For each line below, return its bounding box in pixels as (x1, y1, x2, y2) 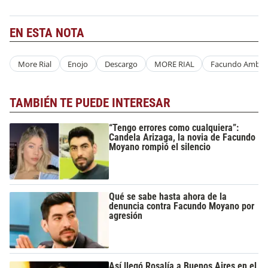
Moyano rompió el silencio (109, 141, 211, 153)
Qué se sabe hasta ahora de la (109, 191, 227, 203)
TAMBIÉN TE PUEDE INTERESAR (10, 96, 170, 111)
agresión (109, 210, 143, 222)
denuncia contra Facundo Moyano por (109, 200, 255, 212)
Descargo (104, 58, 138, 69)
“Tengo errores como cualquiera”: (109, 121, 239, 133)
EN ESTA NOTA (10, 26, 84, 41)
